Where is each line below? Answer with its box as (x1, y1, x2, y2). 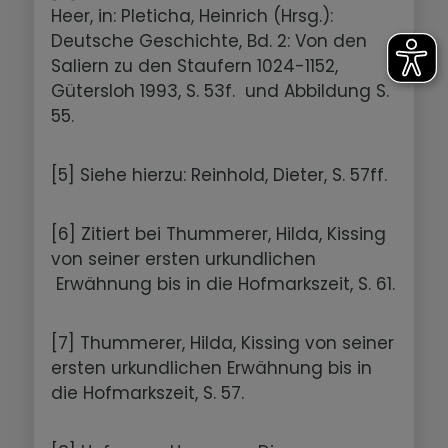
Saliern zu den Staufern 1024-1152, (51, 53, 339, 78)
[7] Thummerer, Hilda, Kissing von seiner (51, 330, 395, 355)
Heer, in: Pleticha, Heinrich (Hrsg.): (51, 3, 334, 28)
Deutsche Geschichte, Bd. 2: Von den (51, 28, 368, 53)
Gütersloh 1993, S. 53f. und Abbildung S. (51, 78, 390, 103)
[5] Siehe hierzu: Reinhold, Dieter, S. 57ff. (51, 162, 388, 187)
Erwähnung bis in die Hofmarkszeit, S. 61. (51, 271, 396, 296)
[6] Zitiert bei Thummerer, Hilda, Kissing (51, 221, 387, 246)
